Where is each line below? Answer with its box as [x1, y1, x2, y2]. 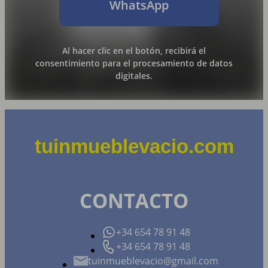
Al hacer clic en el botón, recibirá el [62, 44, 206, 56]
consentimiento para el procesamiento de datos [35, 57, 233, 69]
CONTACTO [80, 187, 188, 214]
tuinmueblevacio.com [34, 136, 234, 157]
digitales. [115, 69, 153, 81]
